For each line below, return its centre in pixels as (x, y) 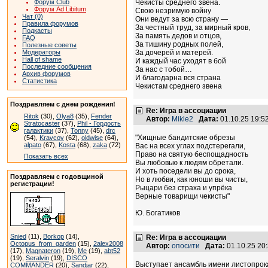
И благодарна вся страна (178, 78)
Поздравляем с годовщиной (57, 176)
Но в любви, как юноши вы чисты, (191, 180)
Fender (101, 116)
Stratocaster (42, 123)
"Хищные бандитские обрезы (185, 138)
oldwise (92, 138)
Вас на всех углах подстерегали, (190, 146)
